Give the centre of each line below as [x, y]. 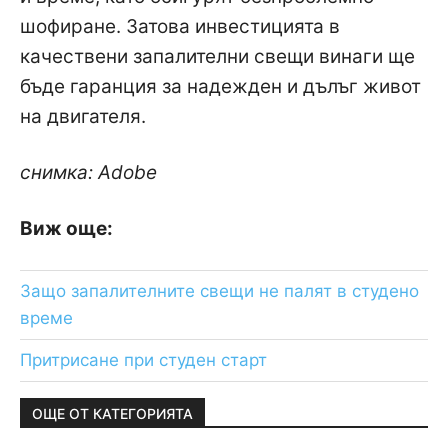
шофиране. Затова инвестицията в [180, 26]
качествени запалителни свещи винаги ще [217, 56]
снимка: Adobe [88, 172]
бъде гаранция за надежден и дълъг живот [220, 86]
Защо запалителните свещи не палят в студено [219, 290]
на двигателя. [83, 116]
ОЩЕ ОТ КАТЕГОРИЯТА [112, 413]
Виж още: [66, 228]
